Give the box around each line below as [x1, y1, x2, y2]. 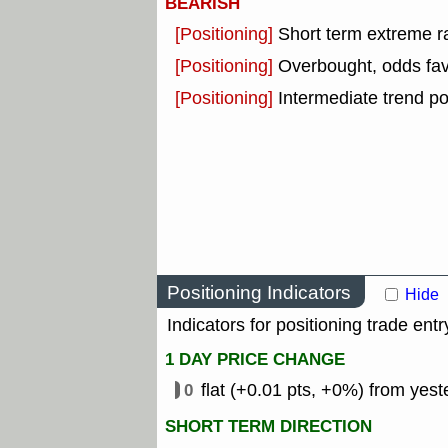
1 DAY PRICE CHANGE [165, 347, 345, 373]
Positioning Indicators [167, 279, 351, 305]
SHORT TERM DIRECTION [165, 414, 372, 440]
